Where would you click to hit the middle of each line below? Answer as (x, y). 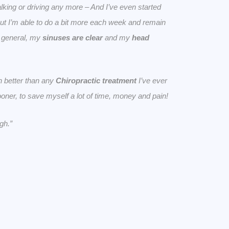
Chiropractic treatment (96, 81)
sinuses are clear (73, 38)
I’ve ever (152, 81)
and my (117, 38)
